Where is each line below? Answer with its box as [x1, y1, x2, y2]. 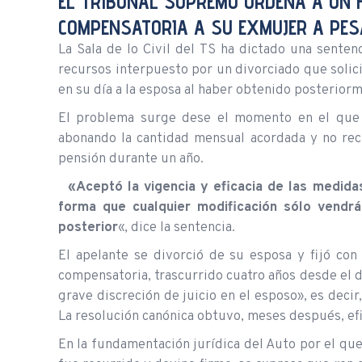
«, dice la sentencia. [118, 218, 235, 237]
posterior [58, 218, 118, 237]
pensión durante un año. [58, 149, 204, 168]
